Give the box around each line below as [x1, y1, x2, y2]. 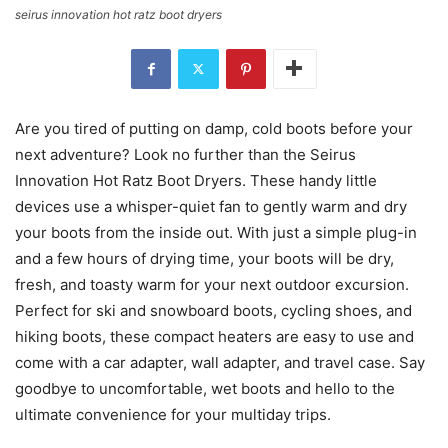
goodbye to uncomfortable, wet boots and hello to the [15, 378, 395, 398]
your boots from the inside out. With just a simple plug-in [15, 222, 417, 242]
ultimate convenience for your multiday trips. [15, 404, 331, 424]
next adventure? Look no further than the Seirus [15, 144, 356, 164]
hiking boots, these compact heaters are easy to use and [15, 326, 414, 346]
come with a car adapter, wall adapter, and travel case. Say [15, 352, 425, 372]
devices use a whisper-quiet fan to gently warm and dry [15, 196, 407, 216]
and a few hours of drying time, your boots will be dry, [15, 248, 394, 268]
